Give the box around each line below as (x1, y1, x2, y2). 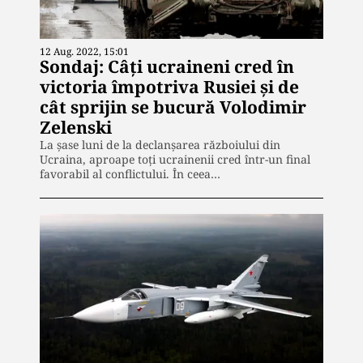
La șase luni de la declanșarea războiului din (40, 136, 280, 152)
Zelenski (40, 115, 112, 139)
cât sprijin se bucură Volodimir (40, 95, 306, 118)
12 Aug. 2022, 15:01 (40, 44, 129, 58)
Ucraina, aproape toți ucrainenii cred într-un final (40, 151, 310, 167)
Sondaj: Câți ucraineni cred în (40, 54, 294, 78)
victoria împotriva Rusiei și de (40, 75, 299, 98)
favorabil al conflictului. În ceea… (40, 165, 220, 181)
